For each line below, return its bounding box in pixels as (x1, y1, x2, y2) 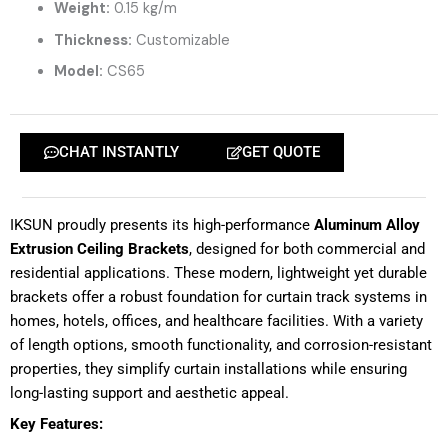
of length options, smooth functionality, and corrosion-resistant (10, 335, 432, 354)
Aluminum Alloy (314, 215, 420, 234)
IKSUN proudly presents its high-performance (10, 215, 314, 234)
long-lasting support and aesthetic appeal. (10, 383, 289, 402)
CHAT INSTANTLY (59, 142, 179, 161)
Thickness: (53, 30, 132, 50)
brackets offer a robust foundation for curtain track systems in (10, 287, 427, 306)
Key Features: (10, 415, 103, 434)
